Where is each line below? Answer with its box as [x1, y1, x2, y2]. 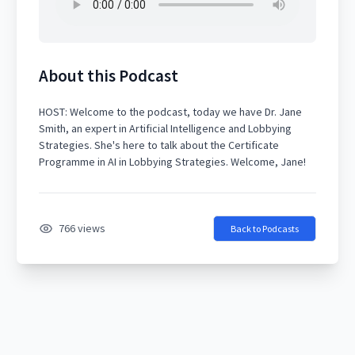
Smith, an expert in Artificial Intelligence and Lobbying [39, 121, 292, 136]
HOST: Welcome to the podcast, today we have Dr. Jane [39, 105, 302, 119]
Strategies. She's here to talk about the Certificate [39, 138, 279, 152]
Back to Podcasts [231, 223, 299, 235]
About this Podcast [39, 65, 178, 86]
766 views [58, 221, 105, 235]
